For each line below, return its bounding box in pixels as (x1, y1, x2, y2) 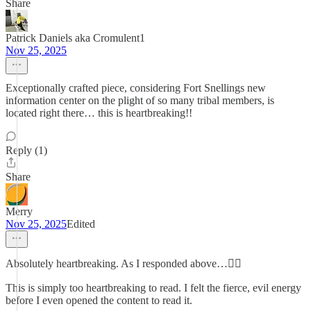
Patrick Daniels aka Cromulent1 (6, 32, 145, 44)
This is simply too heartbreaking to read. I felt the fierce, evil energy (6, 282, 301, 294)
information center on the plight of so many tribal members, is (6, 94, 274, 106)
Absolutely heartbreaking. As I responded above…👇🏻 (6, 258, 242, 269)
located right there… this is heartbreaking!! (6, 107, 192, 119)
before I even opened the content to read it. (6, 294, 192, 306)
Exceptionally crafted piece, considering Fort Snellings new (6, 82, 266, 94)
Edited (67, 218, 95, 230)
